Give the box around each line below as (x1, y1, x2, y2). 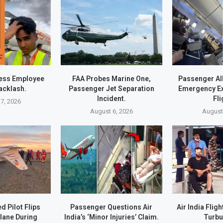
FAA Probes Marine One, (72, 75, 151, 83)
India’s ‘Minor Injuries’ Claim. (64, 213, 159, 222)
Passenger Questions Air (70, 203, 153, 212)
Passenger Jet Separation (68, 85, 154, 93)
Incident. (97, 95, 126, 103)
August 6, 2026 (90, 108, 133, 115)
